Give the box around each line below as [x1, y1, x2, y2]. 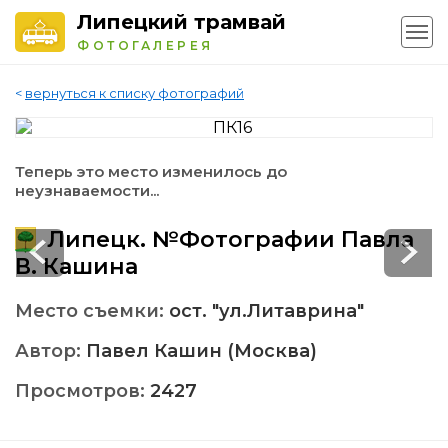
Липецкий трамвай [77, 10, 286, 34]
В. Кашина [15, 253, 138, 281]
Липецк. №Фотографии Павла [41, 226, 414, 254]
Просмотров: [15, 380, 150, 403]
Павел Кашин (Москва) [86, 340, 317, 363]
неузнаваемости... [15, 181, 159, 201]
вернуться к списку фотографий [25, 85, 244, 102]
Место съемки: [15, 300, 169, 323]
